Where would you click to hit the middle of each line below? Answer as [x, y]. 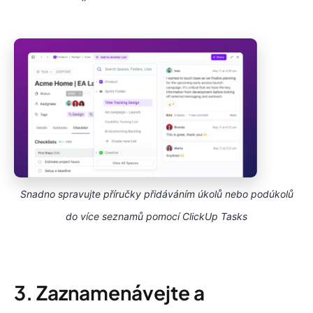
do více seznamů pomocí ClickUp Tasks [156, 216]
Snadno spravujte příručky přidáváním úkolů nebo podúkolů [156, 194]
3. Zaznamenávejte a [109, 292]
